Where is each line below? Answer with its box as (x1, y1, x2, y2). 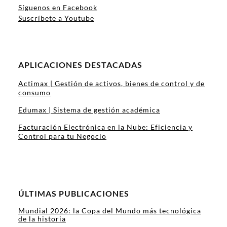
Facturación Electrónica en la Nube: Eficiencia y (18, 122, 193, 131)
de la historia (18, 214, 66, 223)
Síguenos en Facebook (18, 3, 97, 12)
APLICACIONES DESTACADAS (18, 59, 142, 69)
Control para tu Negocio (18, 131, 106, 140)
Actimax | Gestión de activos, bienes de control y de (18, 79, 205, 88)
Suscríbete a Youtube (18, 13, 94, 22)
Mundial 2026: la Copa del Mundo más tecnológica (18, 206, 201, 215)
